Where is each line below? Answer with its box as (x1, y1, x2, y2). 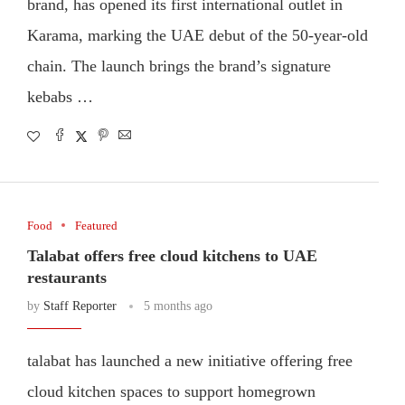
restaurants (26, 268, 107, 287)
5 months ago (143, 298, 212, 313)
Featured (74, 218, 118, 232)
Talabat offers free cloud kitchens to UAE (26, 246, 317, 265)
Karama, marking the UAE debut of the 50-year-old (26, 25, 368, 44)
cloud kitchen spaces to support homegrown (26, 381, 316, 400)
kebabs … (26, 87, 93, 106)
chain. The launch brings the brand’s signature (26, 56, 331, 75)
